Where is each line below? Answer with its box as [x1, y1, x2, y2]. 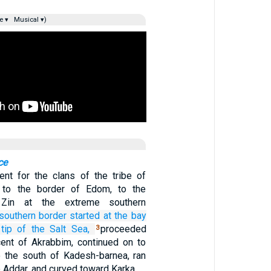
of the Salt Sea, [17, 223, 90, 235]
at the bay [103, 210, 146, 221]
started [70, 210, 100, 221]
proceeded [100, 223, 146, 235]
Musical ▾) [11, 16, 47, 24]
